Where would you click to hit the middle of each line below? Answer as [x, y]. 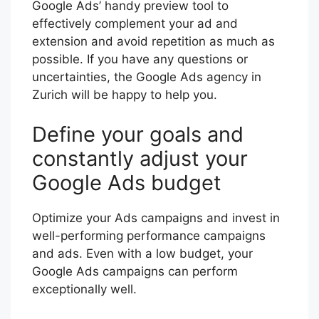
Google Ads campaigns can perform [135, 271]
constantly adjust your [140, 158]
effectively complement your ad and [135, 24]
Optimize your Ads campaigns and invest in [156, 218]
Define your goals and [138, 134]
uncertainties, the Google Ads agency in [147, 77]
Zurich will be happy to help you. [125, 95]
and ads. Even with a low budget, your [142, 253]
